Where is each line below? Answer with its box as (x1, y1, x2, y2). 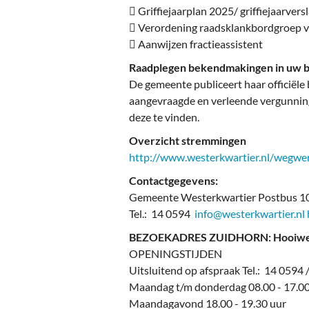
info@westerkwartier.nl (195, 207, 305, 221)
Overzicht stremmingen (129, 134, 246, 148)
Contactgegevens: (129, 174, 218, 188)
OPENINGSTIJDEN (129, 247, 222, 261)
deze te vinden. (129, 110, 199, 124)
